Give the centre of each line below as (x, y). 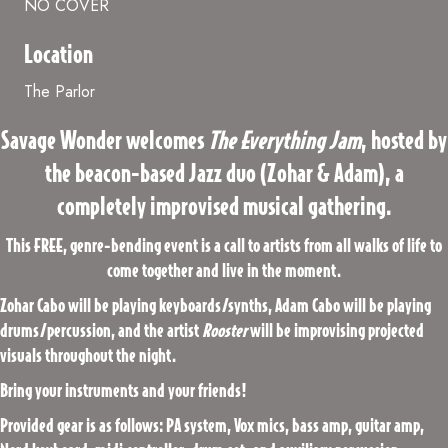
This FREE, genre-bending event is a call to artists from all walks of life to (224, 244)
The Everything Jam (284, 139)
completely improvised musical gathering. (224, 205)
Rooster (224, 329)
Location (58, 53)
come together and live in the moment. (224, 269)
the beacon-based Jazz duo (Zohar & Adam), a (224, 172)
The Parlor (59, 91)
